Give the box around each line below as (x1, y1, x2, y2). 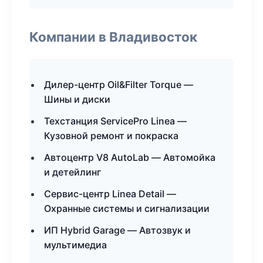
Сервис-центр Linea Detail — (44, 188, 176, 200)
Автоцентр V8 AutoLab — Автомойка (44, 151, 215, 163)
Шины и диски (44, 93, 110, 105)
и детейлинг (44, 166, 101, 178)
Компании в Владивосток (29, 29, 197, 45)
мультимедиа (44, 239, 107, 251)
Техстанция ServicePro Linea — (44, 115, 187, 127)
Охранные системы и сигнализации (44, 203, 210, 214)
